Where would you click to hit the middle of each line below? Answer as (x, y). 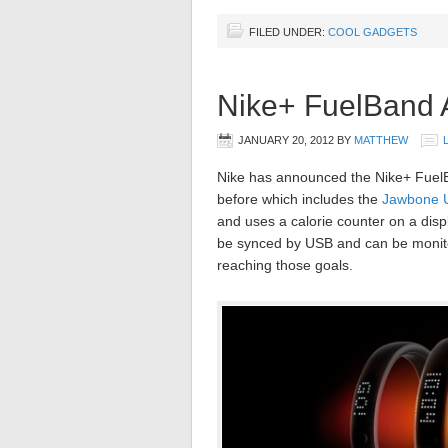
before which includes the (299, 198)
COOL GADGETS (372, 31)
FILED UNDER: (288, 31)
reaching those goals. (285, 264)
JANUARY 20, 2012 (286, 139)
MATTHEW (381, 139)
